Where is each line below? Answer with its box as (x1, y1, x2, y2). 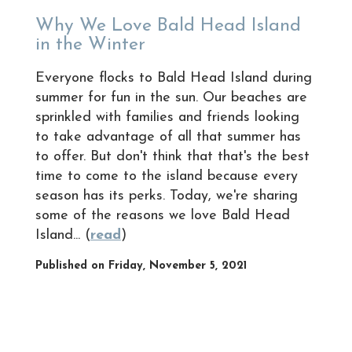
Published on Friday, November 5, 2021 (35, 260, 247, 273)
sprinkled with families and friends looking (35, 109, 299, 125)
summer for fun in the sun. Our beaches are (35, 90, 307, 105)
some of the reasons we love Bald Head (35, 207, 290, 223)
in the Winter (35, 35, 145, 54)
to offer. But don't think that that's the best (35, 148, 310, 164)
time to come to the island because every (35, 168, 298, 184)
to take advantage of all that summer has (35, 129, 301, 145)
